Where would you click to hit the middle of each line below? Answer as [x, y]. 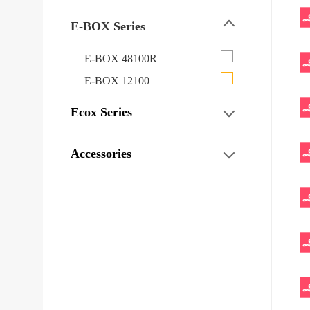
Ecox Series [101, 112]
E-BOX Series [108, 26]
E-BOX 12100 [117, 80]
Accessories [101, 153]
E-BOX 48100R [121, 58]
